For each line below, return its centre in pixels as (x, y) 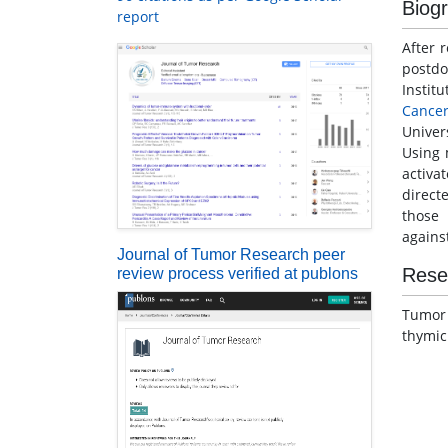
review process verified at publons (237, 273)
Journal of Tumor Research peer (231, 254)
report (138, 17)
